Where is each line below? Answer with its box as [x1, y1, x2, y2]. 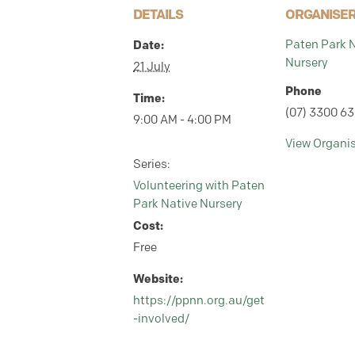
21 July [133, 59, 170, 74]
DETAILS [133, 6, 183, 22]
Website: [133, 272, 183, 286]
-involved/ [133, 311, 189, 326]
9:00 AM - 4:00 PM [133, 113, 231, 127]
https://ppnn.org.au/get [133, 293, 265, 307]
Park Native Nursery [133, 197, 242, 211]
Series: [133, 157, 170, 171]
